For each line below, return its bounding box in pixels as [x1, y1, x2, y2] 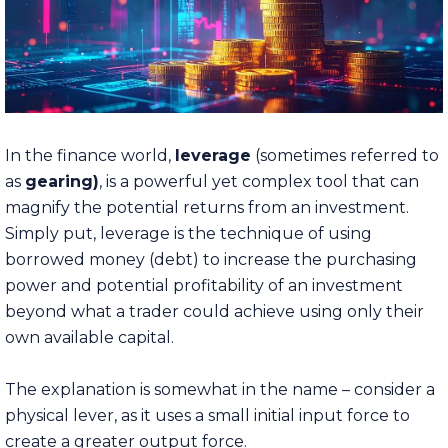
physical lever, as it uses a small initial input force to [5, 405, 410, 425]
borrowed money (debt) [5, 249, 199, 269]
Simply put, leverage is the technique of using [5, 223, 372, 243]
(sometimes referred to [251, 145, 439, 165]
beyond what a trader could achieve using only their [5, 301, 424, 321]
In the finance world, [5, 145, 175, 165]
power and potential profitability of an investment [5, 275, 403, 295]
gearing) [25, 171, 99, 191]
